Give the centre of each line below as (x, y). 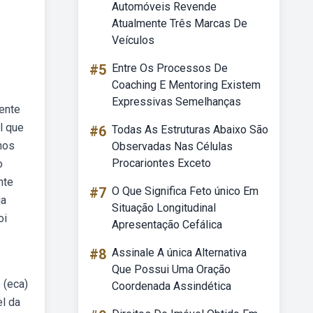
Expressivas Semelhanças (176, 102)
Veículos (133, 40)
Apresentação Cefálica (167, 225)
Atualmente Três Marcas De (180, 23)
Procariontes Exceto (161, 163)
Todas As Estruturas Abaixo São (190, 130)
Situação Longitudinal (164, 208)
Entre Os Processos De (170, 68)
